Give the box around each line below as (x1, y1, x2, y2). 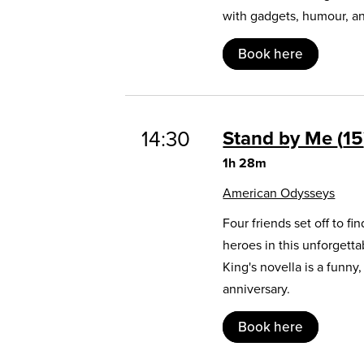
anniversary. (223, 279, 291, 298)
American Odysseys (223, 183, 336, 202)
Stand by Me (223, 123, 338, 153)
